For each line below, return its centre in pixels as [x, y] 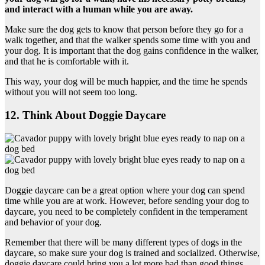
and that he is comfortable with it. [67, 62]
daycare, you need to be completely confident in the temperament [126, 211]
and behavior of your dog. [53, 222]
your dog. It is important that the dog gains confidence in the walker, [132, 51]
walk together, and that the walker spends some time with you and [127, 40]
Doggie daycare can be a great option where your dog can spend [125, 190]
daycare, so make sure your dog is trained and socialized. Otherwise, [132, 253]
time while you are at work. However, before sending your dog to [127, 201]
